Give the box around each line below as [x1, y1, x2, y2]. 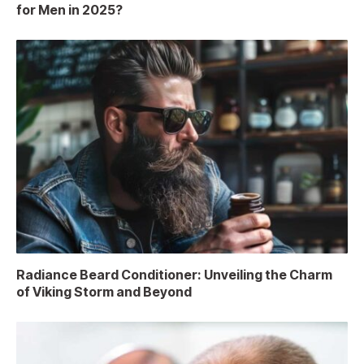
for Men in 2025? [16, 2, 123, 19]
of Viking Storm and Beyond [16, 284, 192, 301]
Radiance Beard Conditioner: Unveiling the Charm [16, 266, 332, 284]
